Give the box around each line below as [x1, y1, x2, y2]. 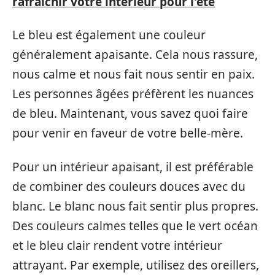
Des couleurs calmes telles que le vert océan [12, 217, 258, 234]
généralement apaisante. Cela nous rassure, [12, 47, 258, 63]
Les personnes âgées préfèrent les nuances [12, 86, 254, 102]
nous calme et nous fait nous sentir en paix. [12, 66, 255, 82]
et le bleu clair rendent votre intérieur [12, 237, 222, 254]
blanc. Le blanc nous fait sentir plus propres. [12, 198, 258, 214]
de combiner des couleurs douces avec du [12, 178, 246, 195]
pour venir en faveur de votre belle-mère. [12, 125, 243, 141]
